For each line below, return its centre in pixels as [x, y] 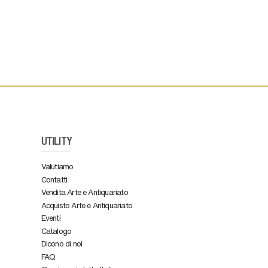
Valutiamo [57, 166]
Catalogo [56, 230]
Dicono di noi [62, 243]
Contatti [54, 179]
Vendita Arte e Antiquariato [84, 192]
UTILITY [56, 143]
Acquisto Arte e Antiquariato [87, 205]
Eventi [51, 217]
